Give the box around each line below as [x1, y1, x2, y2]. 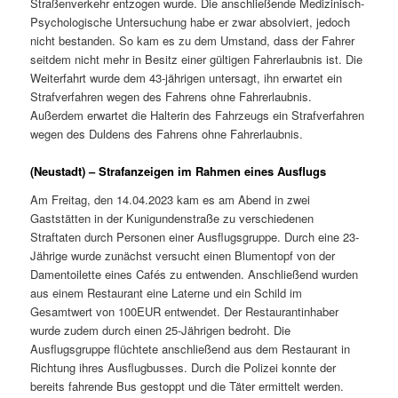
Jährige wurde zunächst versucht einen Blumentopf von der [30, 246, 336, 264]
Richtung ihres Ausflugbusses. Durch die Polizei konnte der [30, 358, 337, 376]
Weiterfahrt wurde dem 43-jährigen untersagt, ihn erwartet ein [30, 69, 343, 86]
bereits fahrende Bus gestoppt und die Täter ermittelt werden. [30, 377, 345, 394]
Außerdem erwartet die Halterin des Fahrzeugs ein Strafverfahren [30, 107, 365, 123]
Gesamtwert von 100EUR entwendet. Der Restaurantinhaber [30, 302, 339, 320]
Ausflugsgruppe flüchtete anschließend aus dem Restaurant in [30, 339, 351, 357]
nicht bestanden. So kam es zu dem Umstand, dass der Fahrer [30, 32, 355, 49]
